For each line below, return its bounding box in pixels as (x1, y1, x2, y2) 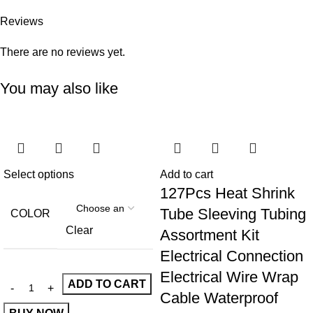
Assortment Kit (160, 226, 259, 245)
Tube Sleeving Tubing (160, 205, 306, 224)
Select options (3, 168, 74, 181)
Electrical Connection (160, 247, 303, 265)
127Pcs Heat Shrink (160, 184, 295, 203)
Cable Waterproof (160, 289, 278, 307)
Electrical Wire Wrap (160, 268, 298, 286)
